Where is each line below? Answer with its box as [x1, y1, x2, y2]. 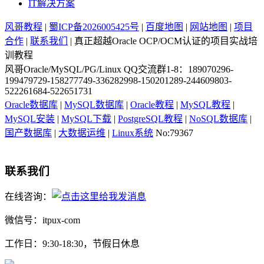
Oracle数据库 [5, 99, 58, 110]
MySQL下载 [61, 113, 111, 124]
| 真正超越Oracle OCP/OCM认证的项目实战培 [68, 35, 258, 46]
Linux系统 [112, 127, 153, 138]
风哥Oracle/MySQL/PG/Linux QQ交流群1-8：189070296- [5, 64, 233, 74]
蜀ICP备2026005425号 [49, 21, 139, 32]
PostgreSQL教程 [118, 113, 183, 124]
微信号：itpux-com [5, 215, 80, 226]
